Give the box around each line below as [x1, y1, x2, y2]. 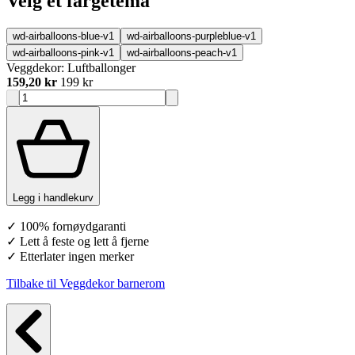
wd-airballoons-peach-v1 [127, 47, 237, 59]
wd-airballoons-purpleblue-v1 [127, 30, 256, 43]
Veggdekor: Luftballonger [6, 61, 136, 75]
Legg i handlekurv [13, 192, 94, 204]
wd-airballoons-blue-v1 [13, 30, 114, 43]
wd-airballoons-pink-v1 [13, 47, 114, 59]
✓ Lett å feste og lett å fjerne [6, 235, 149, 249]
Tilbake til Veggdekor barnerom [6, 277, 165, 291]
